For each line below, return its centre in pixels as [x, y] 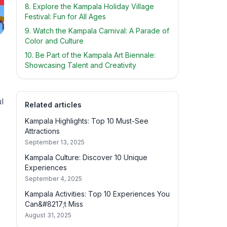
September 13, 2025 [55, 142]
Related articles [53, 105]
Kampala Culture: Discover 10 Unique [86, 157]
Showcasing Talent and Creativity [81, 65]
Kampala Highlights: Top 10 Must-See [87, 121]
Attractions [42, 131]
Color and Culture [54, 41]
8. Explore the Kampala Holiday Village [89, 6]
